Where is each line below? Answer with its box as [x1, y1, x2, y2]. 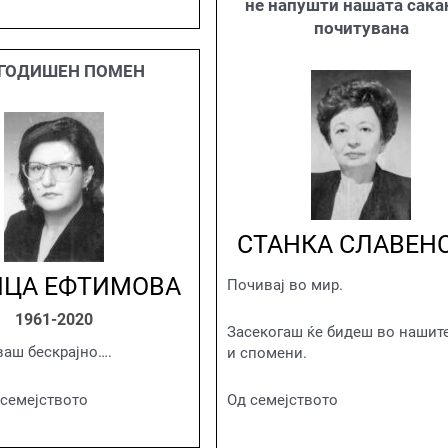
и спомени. [226, 344, 307, 362]
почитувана [313, 18, 409, 38]
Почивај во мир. [226, 275, 343, 294]
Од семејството [226, 391, 338, 410]
